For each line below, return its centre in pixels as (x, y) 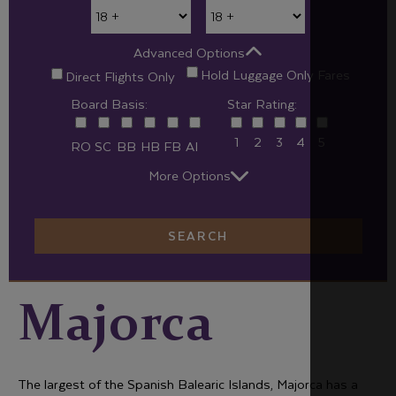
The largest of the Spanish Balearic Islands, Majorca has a (188, 384)
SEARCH (198, 235)
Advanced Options (189, 52)
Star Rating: (263, 103)
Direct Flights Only (120, 76)
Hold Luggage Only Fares (275, 74)
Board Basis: (109, 103)
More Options (189, 175)
